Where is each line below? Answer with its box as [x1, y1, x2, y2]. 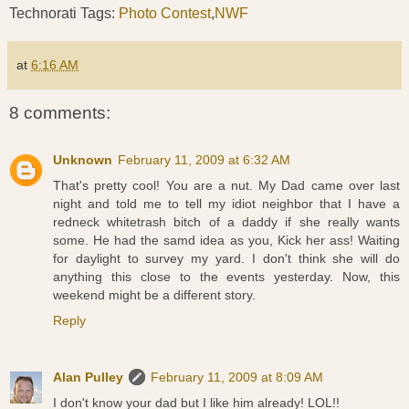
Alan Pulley [53, 370, 123, 385]
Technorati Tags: [9, 5, 119, 21]
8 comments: [9, 102, 110, 122]
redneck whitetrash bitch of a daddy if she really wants [53, 215, 400, 230]
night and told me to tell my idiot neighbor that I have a [53, 196, 400, 212]
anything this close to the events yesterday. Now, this [53, 269, 400, 285]
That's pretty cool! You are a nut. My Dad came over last [53, 178, 400, 194]
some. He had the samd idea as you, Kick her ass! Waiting [53, 233, 400, 248]
